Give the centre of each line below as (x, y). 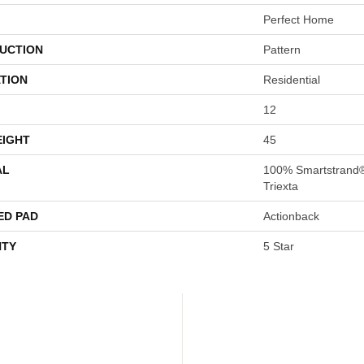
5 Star (279, 246)
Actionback (291, 216)
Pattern (282, 50)
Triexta (281, 186)
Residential (292, 80)
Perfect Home (299, 19)
